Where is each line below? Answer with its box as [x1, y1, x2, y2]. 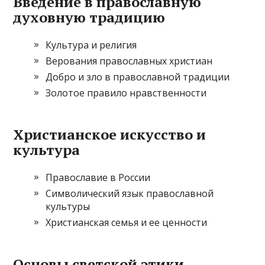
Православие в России [46, 171, 151, 184]
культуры [46, 200, 91, 213]
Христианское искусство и [13, 125, 206, 144]
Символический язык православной [46, 187, 214, 200]
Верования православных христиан [46, 54, 213, 67]
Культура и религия [46, 38, 137, 51]
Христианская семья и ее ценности [46, 216, 208, 229]
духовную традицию [13, 8, 166, 27]
